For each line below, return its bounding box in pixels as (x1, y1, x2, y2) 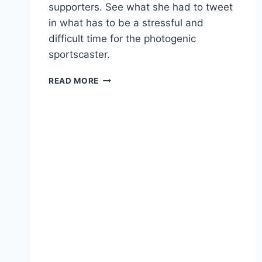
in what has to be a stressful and (49, 16, 204, 29)
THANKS (98, 109, 135, 119)
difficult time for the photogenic (49, 32, 196, 44)
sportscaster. (49, 48, 110, 60)
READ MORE (49, 75, 99, 85)
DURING (98, 146, 132, 156)
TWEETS (98, 97, 135, 107)
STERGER (98, 85, 137, 95)
